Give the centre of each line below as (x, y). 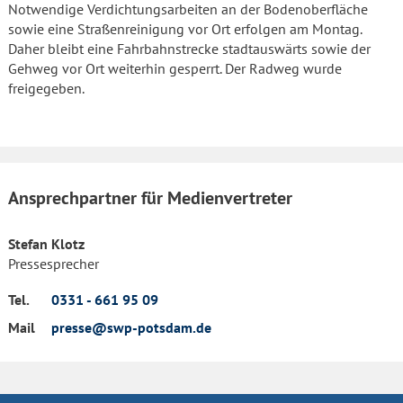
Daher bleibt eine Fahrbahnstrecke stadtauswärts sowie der (189, 49)
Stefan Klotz (46, 244)
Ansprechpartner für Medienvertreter (150, 198)
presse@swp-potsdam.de (131, 327)
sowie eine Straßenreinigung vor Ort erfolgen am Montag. (185, 29)
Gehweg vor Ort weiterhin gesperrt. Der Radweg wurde (175, 68)
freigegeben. (46, 88)
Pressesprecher (54, 264)
